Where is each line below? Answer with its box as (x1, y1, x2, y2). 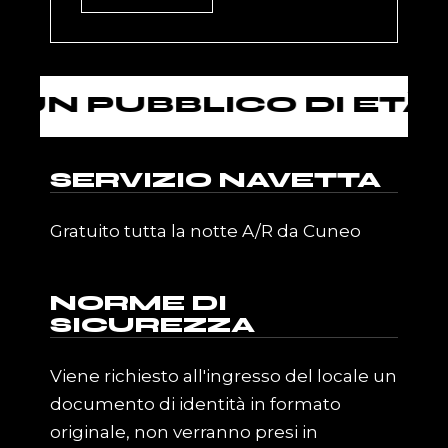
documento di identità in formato (50, 394, 342, 415)
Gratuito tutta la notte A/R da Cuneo (50, 221, 362, 242)
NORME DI (50, 291, 228, 317)
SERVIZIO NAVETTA (50, 168, 382, 194)
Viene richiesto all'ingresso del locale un (50, 366, 398, 387)
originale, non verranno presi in (50, 422, 319, 443)
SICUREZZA (50, 313, 256, 339)
